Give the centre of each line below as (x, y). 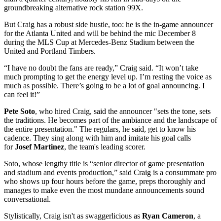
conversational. (27, 199)
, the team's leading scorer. (105, 147)
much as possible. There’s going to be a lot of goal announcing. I (104, 86)
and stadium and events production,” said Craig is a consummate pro (110, 173)
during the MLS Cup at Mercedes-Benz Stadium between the (99, 42)
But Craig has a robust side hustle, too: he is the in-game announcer (109, 25)
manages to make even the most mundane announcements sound (104, 190)
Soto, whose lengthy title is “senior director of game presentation (104, 164)
